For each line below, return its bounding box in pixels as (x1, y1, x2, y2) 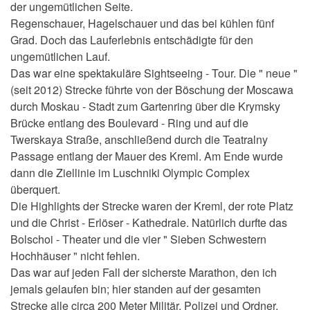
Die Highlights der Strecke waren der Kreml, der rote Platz (10, 198, 293, 215)
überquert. (10, 181, 60, 198)
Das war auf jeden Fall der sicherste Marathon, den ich (10, 264, 277, 281)
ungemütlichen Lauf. (10, 48, 110, 65)
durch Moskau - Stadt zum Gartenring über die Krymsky (10, 98, 280, 115)
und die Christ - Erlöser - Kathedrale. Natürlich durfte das (10, 215, 287, 231)
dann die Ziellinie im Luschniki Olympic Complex (10, 165, 250, 181)
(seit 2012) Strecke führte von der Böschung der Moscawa (10, 82, 293, 98)
